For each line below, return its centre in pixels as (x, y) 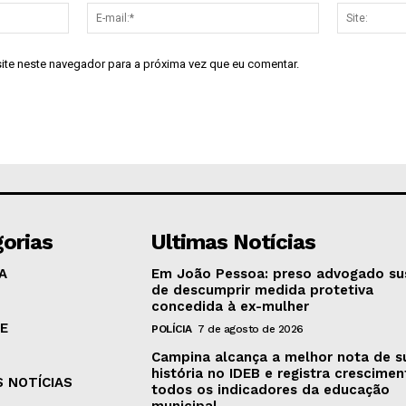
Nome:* (91, 12)
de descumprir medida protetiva (263, 290)
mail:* (334, 31)
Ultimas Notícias (234, 242)
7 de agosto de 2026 (251, 329)
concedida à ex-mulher (231, 307)
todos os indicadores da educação (271, 390)
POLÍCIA (172, 329)
